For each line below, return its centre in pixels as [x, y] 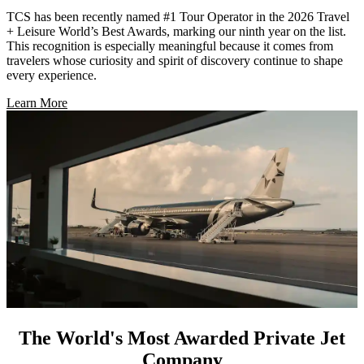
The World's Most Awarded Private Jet [182, 338]
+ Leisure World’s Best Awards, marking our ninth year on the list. [176, 32]
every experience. [52, 76]
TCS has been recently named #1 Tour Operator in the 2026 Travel [178, 17]
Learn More [37, 103]
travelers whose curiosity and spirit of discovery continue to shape [175, 61]
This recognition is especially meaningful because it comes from [170, 46]
